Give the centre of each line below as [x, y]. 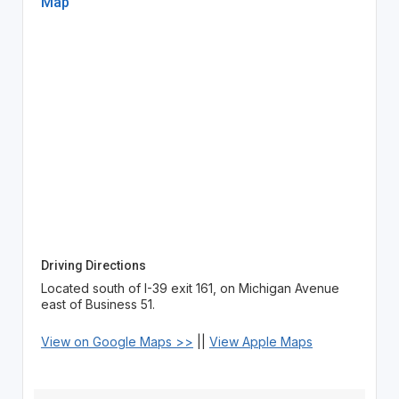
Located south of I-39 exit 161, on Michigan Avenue [190, 288]
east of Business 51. [98, 304]
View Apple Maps [261, 342]
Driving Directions [93, 265]
